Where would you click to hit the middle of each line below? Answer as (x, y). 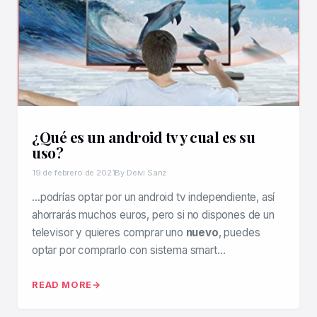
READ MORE (62, 285)
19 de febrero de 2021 (74, 173)
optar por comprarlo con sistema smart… (129, 250)
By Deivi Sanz (141, 173)
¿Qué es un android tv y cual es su (143, 137)
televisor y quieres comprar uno (109, 232)
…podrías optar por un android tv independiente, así (154, 197)
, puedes (239, 232)
